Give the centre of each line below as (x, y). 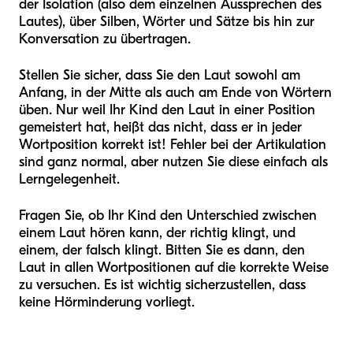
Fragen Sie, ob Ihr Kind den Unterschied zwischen (168, 216)
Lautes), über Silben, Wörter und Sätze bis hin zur (167, 22)
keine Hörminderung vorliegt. (107, 303)
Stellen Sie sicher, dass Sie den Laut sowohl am (160, 76)
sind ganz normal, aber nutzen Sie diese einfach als (173, 162)
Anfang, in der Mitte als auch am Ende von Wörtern (175, 93)
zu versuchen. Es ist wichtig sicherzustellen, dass (162, 285)
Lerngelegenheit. (69, 180)
